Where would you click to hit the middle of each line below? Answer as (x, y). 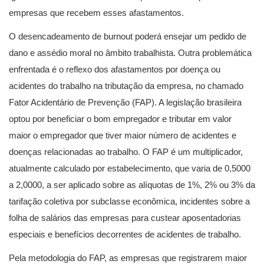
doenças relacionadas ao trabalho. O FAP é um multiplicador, (126, 152)
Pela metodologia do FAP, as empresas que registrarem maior (128, 258)
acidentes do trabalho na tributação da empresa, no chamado (126, 86)
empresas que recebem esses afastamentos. (96, 13)
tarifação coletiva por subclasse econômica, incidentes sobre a (129, 201)
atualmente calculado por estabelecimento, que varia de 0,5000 (130, 168)
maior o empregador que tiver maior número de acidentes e (123, 135)
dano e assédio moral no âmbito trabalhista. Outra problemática (130, 53)
